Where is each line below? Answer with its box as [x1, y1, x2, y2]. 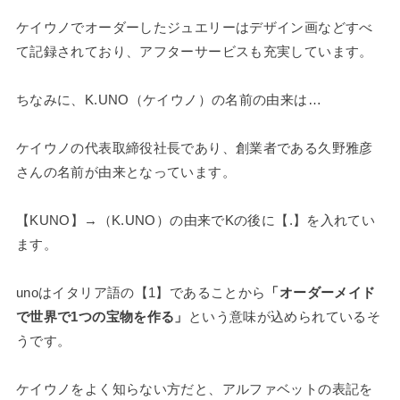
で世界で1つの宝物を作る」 [15, 308, 188, 324]
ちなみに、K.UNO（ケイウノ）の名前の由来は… [15, 91, 321, 107]
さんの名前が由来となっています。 [15, 163, 236, 179]
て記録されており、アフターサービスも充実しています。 [15, 43, 373, 59]
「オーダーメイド [265, 284, 376, 300]
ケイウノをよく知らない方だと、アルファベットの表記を [15, 380, 373, 396]
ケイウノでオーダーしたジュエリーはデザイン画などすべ [15, 19, 373, 35]
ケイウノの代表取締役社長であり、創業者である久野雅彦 [15, 139, 373, 155]
